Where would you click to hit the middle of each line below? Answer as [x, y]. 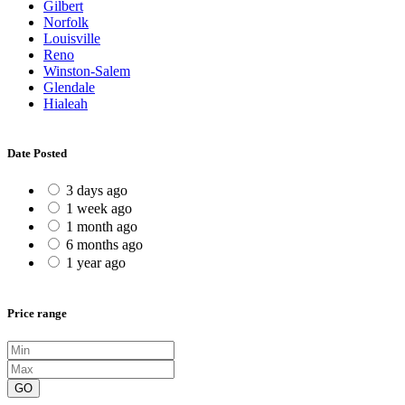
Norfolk [66, 23]
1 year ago [96, 263]
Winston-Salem [87, 71]
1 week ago [99, 209]
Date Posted [37, 154]
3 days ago [97, 191]
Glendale [69, 88]
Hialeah [66, 104]
